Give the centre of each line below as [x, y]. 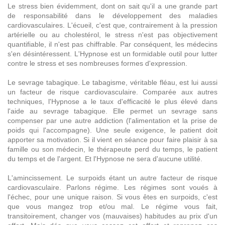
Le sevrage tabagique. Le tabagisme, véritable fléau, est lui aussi [113, 83]
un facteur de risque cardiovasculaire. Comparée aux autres [113, 92]
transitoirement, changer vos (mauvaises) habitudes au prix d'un [113, 216]
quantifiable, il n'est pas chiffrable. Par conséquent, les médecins [113, 44]
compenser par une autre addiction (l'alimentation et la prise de [113, 121]
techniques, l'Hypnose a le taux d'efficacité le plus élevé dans [113, 102]
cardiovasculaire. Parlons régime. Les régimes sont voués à [113, 188]
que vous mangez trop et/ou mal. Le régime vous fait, [113, 207]
